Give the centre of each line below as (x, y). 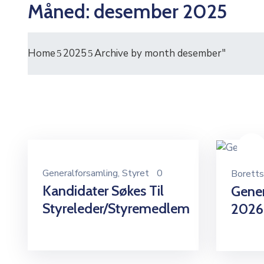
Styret (136, 174)
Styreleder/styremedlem (116, 209)
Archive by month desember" (160, 54)
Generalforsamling (80, 174)
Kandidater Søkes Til (103, 191)
